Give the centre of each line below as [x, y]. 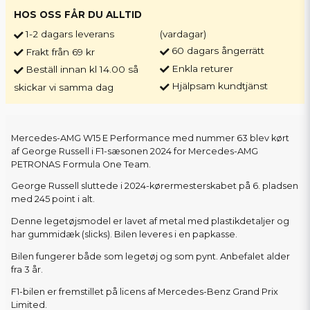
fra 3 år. [27, 270]
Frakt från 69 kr [60, 52]
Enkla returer [203, 68]
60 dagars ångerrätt [218, 51]
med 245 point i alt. [53, 199]
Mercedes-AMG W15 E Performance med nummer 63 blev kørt [150, 138]
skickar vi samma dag [64, 87]
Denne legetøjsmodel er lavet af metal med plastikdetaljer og [150, 221]
